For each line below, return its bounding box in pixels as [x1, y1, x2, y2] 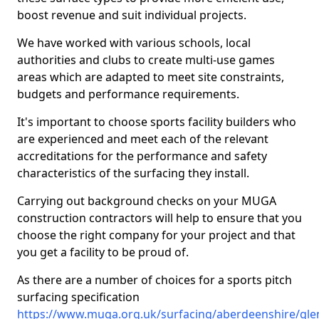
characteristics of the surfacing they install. [17, 165, 249, 181]
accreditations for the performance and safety [17, 148, 267, 164]
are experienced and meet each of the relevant [17, 131, 268, 147]
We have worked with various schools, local [17, 35, 251, 51]
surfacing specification [17, 289, 140, 305]
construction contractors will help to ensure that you [17, 210, 302, 226]
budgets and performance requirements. [17, 86, 239, 102]
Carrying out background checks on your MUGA [17, 193, 276, 209]
